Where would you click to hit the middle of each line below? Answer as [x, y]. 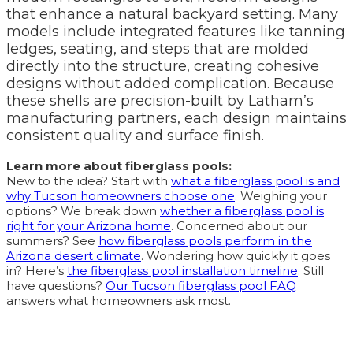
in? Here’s [37, 271]
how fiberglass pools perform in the [205, 241]
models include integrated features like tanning [176, 32]
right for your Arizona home [89, 226]
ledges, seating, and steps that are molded [158, 49]
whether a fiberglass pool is [242, 211]
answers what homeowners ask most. [119, 301]
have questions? [56, 286]
